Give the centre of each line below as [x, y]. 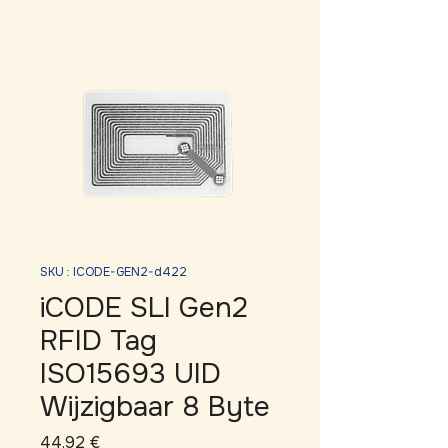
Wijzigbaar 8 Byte [155, 407]
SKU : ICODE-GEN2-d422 [113, 272]
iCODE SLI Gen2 [144, 308]
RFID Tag [98, 341]
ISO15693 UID [130, 374]
